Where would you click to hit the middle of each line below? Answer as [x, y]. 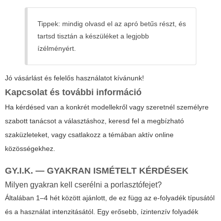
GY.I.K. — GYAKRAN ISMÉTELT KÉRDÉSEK [97, 170]
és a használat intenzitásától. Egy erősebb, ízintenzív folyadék [102, 211]
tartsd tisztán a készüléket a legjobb [93, 36]
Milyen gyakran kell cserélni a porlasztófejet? [83, 184]
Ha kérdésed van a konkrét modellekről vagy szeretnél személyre [107, 107]
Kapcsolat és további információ [73, 92]
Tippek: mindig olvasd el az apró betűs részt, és [112, 23]
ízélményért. [57, 48]
